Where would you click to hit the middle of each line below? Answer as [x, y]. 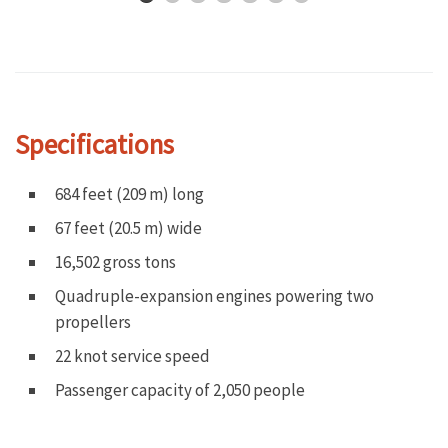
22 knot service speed [132, 355]
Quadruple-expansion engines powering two [214, 295]
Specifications [94, 143]
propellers [93, 321]
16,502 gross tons [115, 261]
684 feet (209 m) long [129, 193]
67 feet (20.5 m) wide [128, 227]
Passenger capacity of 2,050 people [180, 389]
